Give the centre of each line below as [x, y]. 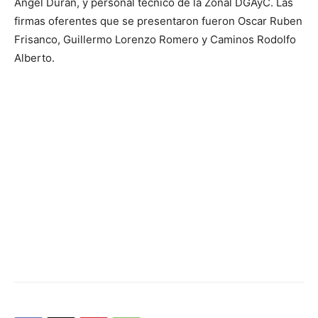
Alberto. [34, 58]
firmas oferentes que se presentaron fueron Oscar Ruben [158, 21]
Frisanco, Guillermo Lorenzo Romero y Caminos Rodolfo [155, 40]
